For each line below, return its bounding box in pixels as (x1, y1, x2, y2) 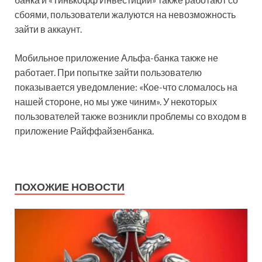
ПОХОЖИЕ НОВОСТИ (15, 181, 125, 194)
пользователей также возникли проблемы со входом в (15, 111, 247, 122)
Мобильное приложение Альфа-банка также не (15, 52, 218, 64)
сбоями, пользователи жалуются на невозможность (15, 9, 236, 20)
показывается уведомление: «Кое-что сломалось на (15, 81, 237, 93)
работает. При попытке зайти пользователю (15, 67, 202, 78)
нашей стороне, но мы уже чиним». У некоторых (15, 96, 217, 108)
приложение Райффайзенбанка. (15, 125, 154, 137)
